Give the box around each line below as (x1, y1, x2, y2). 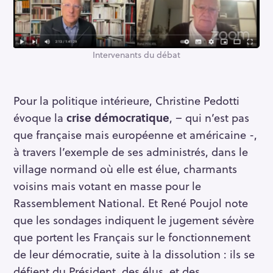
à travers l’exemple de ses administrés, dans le (13, 143, 248, 160)
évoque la (13, 108, 66, 126)
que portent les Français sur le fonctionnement (13, 228, 250, 245)
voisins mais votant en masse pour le (13, 177, 201, 194)
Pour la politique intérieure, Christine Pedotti (13, 91, 239, 108)
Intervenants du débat (93, 48, 180, 61)
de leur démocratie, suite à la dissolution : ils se (13, 245, 255, 262)
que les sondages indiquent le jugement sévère (13, 211, 254, 228)
